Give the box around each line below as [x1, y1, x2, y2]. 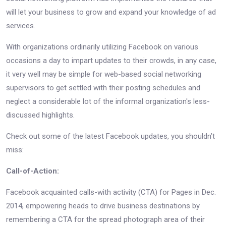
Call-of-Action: [6, 166, 59, 176]
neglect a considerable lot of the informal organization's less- [6, 96, 210, 106]
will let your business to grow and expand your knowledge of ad [6, 7, 216, 17]
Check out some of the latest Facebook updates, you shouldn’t [6, 131, 215, 141]
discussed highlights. [6, 110, 75, 120]
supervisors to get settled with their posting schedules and [6, 83, 200, 92]
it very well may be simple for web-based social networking [6, 69, 201, 79]
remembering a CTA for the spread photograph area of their [6, 214, 205, 224]
